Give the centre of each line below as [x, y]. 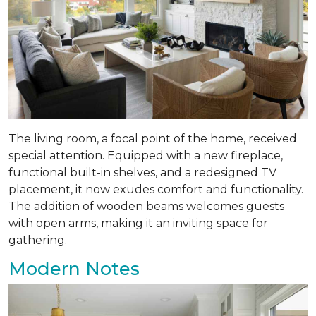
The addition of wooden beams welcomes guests [146, 206]
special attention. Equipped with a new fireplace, [146, 155]
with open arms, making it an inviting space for [138, 223]
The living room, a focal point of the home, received [153, 138]
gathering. [38, 240]
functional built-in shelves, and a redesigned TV [142, 172]
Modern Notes [74, 268]
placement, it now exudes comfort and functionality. [156, 189]
